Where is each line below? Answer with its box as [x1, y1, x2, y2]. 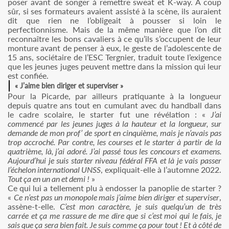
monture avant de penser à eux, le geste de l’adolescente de [8, 43, 221, 53]
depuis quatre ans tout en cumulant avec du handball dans [8, 100, 221, 110]
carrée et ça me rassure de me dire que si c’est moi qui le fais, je [8, 211, 221, 221]
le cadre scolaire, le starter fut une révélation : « [8, 109, 211, 120]
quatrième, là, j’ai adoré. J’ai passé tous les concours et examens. [8, 146, 221, 156]
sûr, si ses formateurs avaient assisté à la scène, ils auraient [8, 6, 221, 16]
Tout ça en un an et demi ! [8, 174, 89, 184]
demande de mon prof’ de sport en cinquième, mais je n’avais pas [8, 128, 221, 138]
